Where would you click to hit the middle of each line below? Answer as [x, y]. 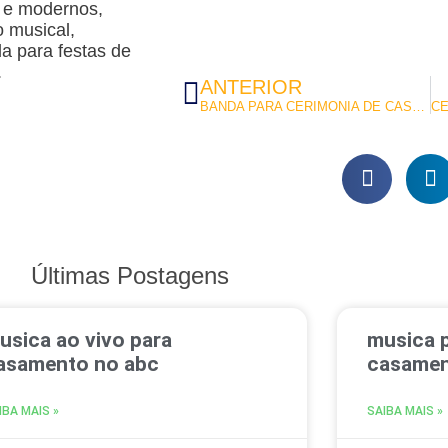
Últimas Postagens [130, 275]
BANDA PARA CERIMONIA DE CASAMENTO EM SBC [418, 106]
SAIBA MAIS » [404, 410]
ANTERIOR [250, 87]
